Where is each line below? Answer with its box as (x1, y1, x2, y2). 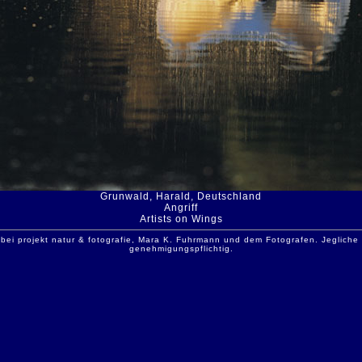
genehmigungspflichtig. (128, 244, 234, 253)
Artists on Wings (139, 213, 223, 225)
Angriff (164, 202, 198, 213)
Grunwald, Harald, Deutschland (100, 191, 262, 202)
